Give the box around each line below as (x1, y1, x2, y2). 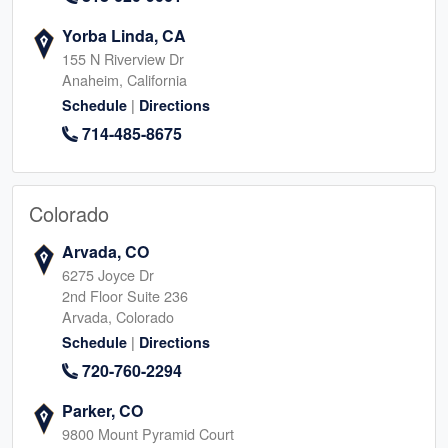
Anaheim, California (62, 68, 187, 90)
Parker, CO (62, 398, 143, 422)
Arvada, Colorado (62, 305, 174, 327)
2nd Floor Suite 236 (62, 284, 188, 306)
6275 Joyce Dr (62, 263, 158, 285)
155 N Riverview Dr (62, 47, 188, 69)
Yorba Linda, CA (62, 23, 186, 47)
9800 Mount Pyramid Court (62, 422, 238, 444)
